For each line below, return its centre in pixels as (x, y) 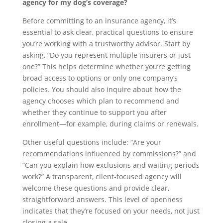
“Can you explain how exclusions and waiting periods (111, 165)
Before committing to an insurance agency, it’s (99, 21)
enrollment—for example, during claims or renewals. (110, 124)
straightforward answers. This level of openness (102, 200)
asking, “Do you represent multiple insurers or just (106, 55)
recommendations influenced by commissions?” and (109, 154)
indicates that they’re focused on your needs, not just (111, 211)
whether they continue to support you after (94, 112)
